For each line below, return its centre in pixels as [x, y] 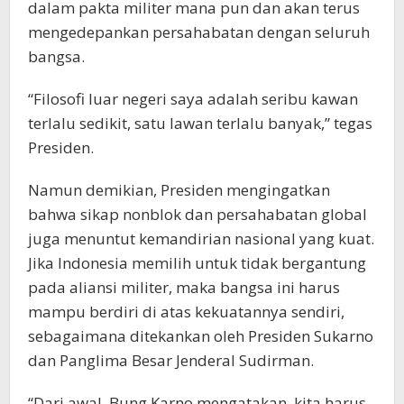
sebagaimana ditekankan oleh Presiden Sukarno [201, 336]
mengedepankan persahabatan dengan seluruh [199, 32]
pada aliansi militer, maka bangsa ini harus [184, 288]
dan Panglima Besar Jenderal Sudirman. [171, 361]
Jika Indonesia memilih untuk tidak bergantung [197, 263]
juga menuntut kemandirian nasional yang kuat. [201, 239]
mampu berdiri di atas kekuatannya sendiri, [186, 312]
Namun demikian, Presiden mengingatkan [179, 190]
